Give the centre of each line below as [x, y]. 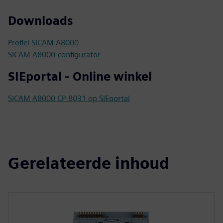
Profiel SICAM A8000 [43, 43]
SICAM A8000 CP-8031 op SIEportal [69, 98]
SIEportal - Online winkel [80, 76]
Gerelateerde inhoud [89, 163]
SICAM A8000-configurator [54, 55]
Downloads [41, 21]
